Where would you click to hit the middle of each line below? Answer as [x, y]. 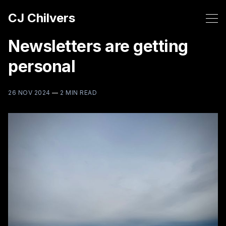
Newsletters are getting [98, 46]
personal [42, 66]
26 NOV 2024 [29, 93]
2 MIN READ [78, 93]
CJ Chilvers [42, 18]
